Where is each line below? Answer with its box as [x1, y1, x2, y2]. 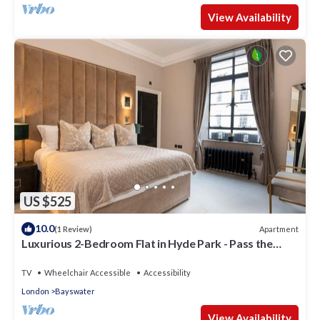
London [21, 286, 49, 296]
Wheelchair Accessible [44, 268, 131, 278]
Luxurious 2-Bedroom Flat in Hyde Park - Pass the [21, 236, 273, 251]
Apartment [259, 224, 299, 234]
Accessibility [144, 268, 191, 278]
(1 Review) [54, 224, 92, 234]
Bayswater [55, 286, 95, 296]
